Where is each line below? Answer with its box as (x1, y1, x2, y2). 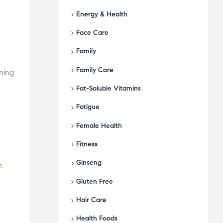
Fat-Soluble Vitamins (76, 84, 141, 93)
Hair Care (76, 195, 107, 204)
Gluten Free (76, 177, 113, 186)
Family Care (76, 65, 113, 74)
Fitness (76, 139, 98, 148)
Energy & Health (76, 9, 127, 18)
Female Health (76, 121, 122, 130)
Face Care (76, 28, 109, 37)
